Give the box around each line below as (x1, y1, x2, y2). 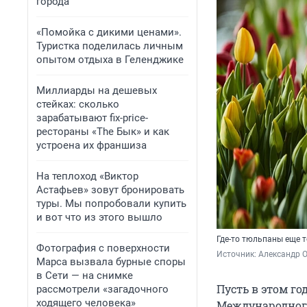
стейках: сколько (36, 98, 119, 110)
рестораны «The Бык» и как (36, 125, 169, 138)
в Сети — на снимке (36, 269, 133, 282)
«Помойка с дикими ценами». (36, 26, 182, 38)
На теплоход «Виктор (36, 170, 138, 182)
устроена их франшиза (36, 139, 147, 151)
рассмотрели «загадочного (36, 283, 169, 295)
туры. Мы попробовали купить (36, 197, 186, 210)
